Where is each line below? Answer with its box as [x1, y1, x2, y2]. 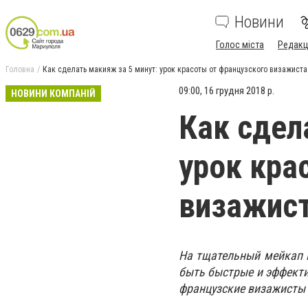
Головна [5, 65, 34, 74]
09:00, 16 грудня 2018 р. [179, 85, 274, 97]
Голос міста [216, 39, 264, 50]
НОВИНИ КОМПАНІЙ [11, 88, 96, 99]
